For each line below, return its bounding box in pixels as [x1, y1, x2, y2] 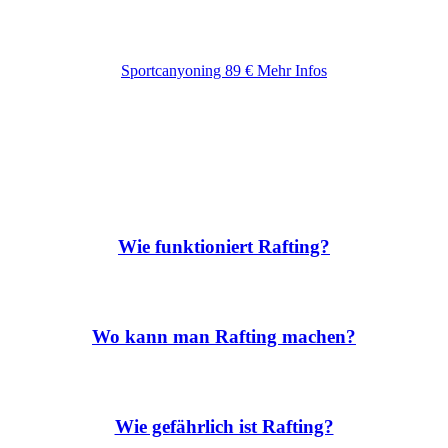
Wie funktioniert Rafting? [118, 235, 330, 257]
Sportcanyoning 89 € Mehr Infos [121, 61, 327, 79]
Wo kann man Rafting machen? [92, 325, 356, 347]
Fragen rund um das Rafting [46, 136, 402, 169]
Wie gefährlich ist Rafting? [114, 415, 334, 437]
